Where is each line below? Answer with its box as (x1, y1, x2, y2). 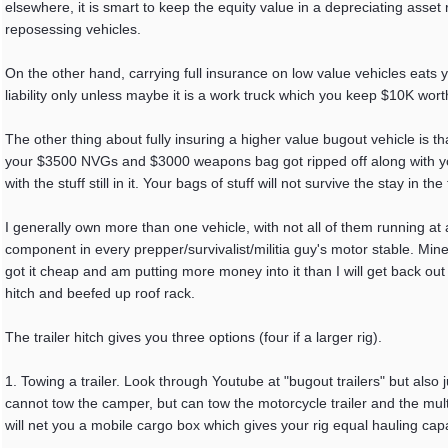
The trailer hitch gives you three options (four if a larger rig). (5, 329, 382, 345)
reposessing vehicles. (5, 21, 141, 37)
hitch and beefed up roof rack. (5, 285, 195, 301)
